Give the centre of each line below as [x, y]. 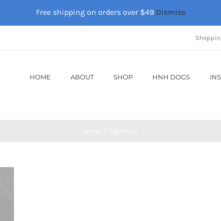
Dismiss [170, 12]
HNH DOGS [171, 77]
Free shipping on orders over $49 [96, 12]
